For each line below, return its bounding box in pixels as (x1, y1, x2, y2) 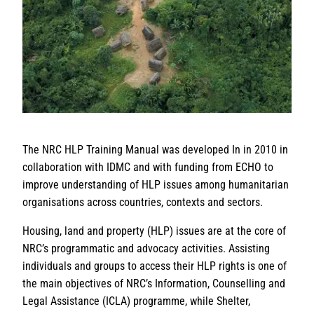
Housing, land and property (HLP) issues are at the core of (22, 224, 286, 238)
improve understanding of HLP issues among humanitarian (22, 177, 289, 191)
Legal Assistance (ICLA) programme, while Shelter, (22, 294, 250, 308)
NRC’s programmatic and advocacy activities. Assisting (22, 241, 270, 255)
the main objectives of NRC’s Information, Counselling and (22, 276, 285, 290)
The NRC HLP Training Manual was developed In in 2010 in (22, 142, 288, 156)
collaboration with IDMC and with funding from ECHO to (22, 160, 273, 174)
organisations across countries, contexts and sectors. (22, 195, 263, 209)
